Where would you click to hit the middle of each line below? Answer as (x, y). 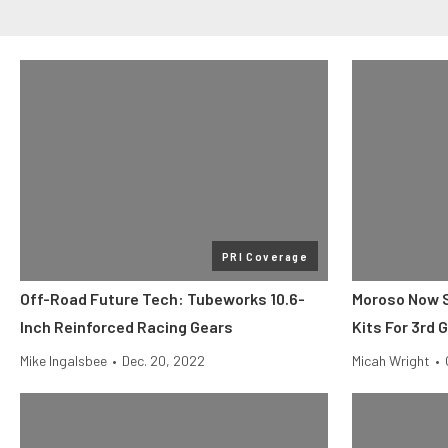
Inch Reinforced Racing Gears (126, 326)
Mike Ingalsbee (63, 360)
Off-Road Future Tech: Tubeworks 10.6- (162, 298)
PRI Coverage (264, 256)
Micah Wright (391, 360)
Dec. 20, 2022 (163, 360)
